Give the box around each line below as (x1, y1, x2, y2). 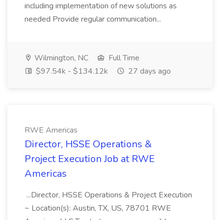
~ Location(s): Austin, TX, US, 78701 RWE (25, 203, 171, 214)
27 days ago (126, 66, 171, 77)
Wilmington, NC (32, 53, 88, 63)
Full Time (107, 53, 139, 63)
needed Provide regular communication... (25, 14, 163, 25)
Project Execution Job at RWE (25, 152, 155, 165)
